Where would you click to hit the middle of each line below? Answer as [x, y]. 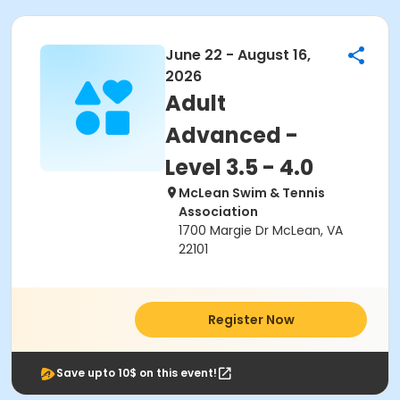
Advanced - [232, 135]
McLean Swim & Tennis [252, 193]
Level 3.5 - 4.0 [239, 167]
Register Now [251, 320]
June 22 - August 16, [238, 55]
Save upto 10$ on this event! [137, 373]
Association [218, 212]
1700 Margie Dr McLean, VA [261, 230]
